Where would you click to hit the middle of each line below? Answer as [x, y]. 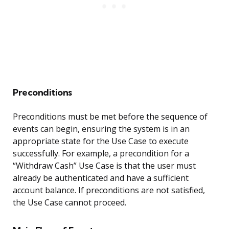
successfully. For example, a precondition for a [101, 154]
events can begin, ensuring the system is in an [101, 129]
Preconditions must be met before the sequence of [110, 117]
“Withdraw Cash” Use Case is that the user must [104, 166]
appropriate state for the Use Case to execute [101, 141]
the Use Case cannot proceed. [70, 203]
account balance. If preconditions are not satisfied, [109, 190]
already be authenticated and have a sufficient [101, 178]
